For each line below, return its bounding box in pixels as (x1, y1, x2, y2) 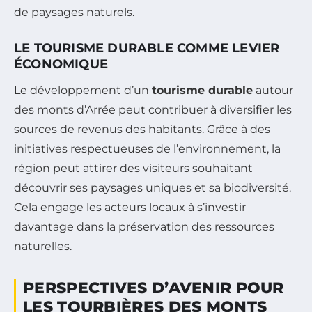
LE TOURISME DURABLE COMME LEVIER (14, 40, 280, 56)
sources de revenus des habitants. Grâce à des (14, 122, 270, 136)
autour (253, 83, 293, 97)
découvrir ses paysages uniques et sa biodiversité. (14, 180, 291, 194)
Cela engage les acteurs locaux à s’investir (14, 200, 246, 214)
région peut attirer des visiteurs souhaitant (14, 161, 253, 175)
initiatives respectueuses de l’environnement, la (14, 141, 281, 155)
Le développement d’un (14, 83, 152, 97)
